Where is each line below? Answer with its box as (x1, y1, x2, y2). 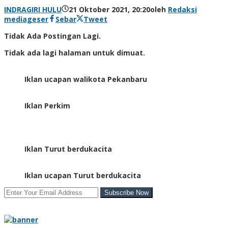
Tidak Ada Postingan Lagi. (4, 31, 101, 41)
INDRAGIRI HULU (4, 4, 62, 14)
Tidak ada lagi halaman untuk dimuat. (4, 47, 145, 58)
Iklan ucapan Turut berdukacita (24, 170, 141, 180)
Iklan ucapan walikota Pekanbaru (24, 74, 147, 84)
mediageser (4, 14, 48, 24)
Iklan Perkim (24, 100, 70, 110)
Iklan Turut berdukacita (24, 144, 112, 154)
